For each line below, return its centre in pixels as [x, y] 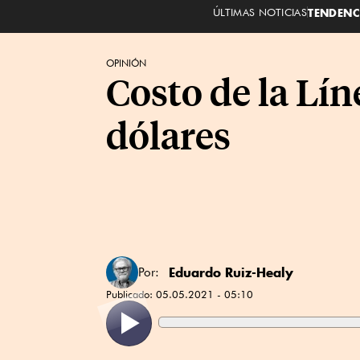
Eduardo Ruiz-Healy [231, 272]
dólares [168, 135]
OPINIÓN [126, 63]
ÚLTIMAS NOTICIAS [260, 12]
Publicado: [131, 294]
